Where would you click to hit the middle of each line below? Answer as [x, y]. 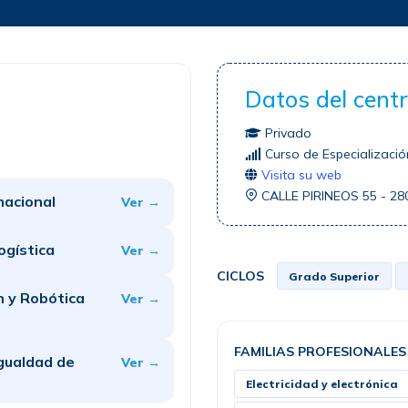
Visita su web [301, 175]
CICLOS [240, 275]
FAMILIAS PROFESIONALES [320, 352]
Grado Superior [334, 276]
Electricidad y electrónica [322, 384]
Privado [286, 133]
